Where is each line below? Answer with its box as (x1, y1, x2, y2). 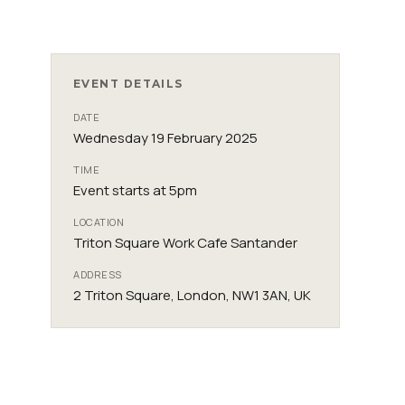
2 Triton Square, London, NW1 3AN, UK (73, 286, 311, 305)
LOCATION (73, 215, 125, 229)
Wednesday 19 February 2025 (73, 128, 258, 147)
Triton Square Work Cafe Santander (73, 233, 297, 252)
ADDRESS (73, 268, 122, 281)
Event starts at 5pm (73, 181, 197, 200)
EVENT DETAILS (73, 77, 184, 90)
